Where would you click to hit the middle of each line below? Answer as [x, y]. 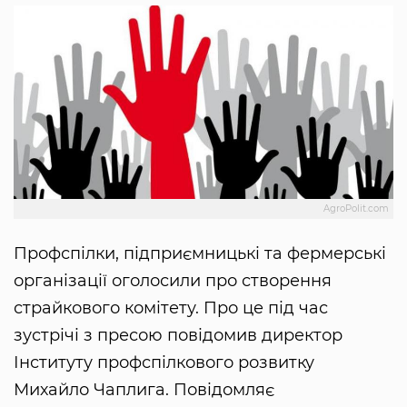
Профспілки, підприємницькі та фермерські [200, 254]
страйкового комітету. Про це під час [171, 308]
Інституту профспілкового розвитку [164, 363]
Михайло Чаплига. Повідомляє [144, 390]
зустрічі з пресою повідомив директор [178, 336]
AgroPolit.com [356, 209]
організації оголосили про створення [173, 281]
